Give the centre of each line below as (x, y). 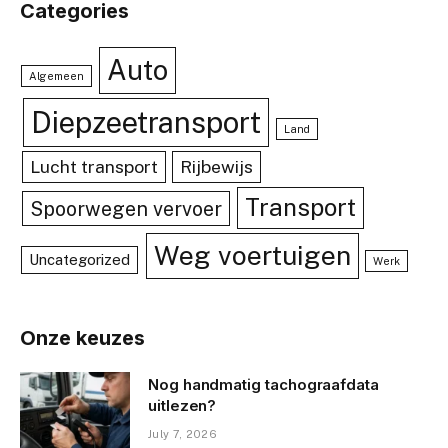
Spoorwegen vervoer (125, 209)
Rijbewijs (217, 167)
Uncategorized (80, 260)
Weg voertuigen (252, 256)
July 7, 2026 (182, 434)
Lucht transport (93, 167)
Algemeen (57, 76)
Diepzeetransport (145, 123)
